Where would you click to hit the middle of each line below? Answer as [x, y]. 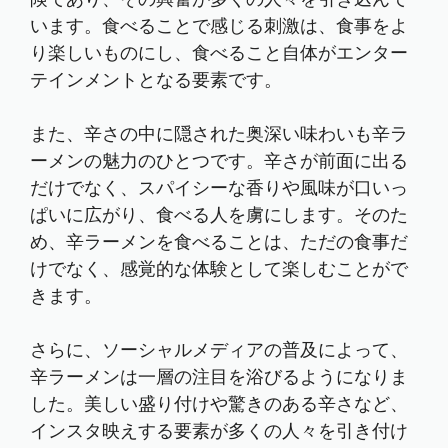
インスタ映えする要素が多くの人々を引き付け [219, 431]
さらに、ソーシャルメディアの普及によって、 [219, 350]
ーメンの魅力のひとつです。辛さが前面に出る [219, 161]
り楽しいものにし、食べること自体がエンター [219, 53]
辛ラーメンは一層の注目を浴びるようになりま [219, 377]
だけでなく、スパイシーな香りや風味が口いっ [219, 188]
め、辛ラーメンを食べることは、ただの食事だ [219, 242]
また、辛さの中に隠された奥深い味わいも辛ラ [219, 134]
